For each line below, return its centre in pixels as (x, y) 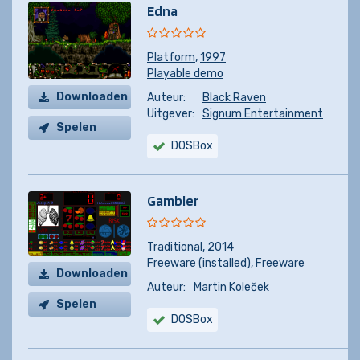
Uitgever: (171, 114)
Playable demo (185, 74)
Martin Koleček (231, 287)
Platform (171, 57)
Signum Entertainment (263, 114)
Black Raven (234, 98)
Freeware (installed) (199, 263)
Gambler (173, 200)
